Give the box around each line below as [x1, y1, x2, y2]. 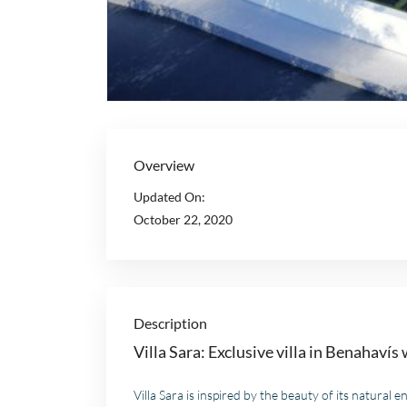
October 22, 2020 [134, 212, 233, 228]
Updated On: [134, 189, 205, 205]
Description [134, 314, 207, 333]
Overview [134, 156, 194, 174]
